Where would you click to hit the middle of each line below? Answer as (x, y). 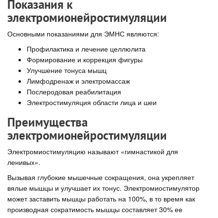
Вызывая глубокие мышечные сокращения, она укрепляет (101, 177)
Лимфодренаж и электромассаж (78, 81)
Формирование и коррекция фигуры (85, 59)
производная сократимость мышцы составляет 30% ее (95, 209)
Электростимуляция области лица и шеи (92, 102)
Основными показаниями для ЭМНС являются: (83, 34)
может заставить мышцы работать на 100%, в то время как (101, 198)
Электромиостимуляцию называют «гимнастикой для (93, 151)
